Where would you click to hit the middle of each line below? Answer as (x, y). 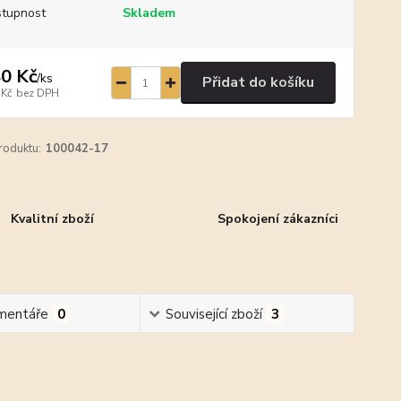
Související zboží (214, 314)
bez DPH (37, 93)
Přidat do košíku (258, 82)
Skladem (149, 13)
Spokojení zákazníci (277, 219)
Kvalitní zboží (53, 219)
